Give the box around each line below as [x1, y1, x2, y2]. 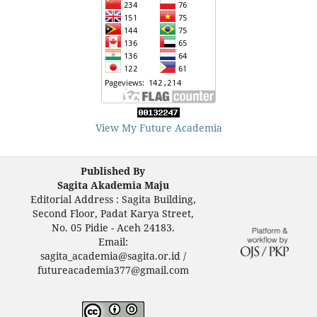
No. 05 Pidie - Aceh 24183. [51, 220, 175, 234]
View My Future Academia [95, 120, 222, 134]
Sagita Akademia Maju [57, 178, 169, 192]
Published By [81, 163, 146, 178]
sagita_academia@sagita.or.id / [40, 248, 186, 263]
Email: [98, 234, 128, 248]
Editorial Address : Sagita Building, [30, 192, 196, 206]
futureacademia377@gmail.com [37, 263, 189, 277]
